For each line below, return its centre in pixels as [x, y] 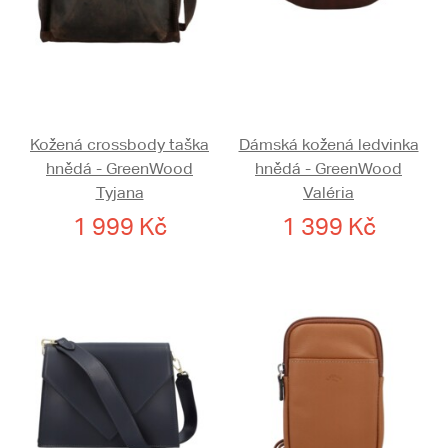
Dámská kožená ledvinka [328, 145]
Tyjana [119, 193]
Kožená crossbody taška [119, 145]
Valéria [328, 193]
